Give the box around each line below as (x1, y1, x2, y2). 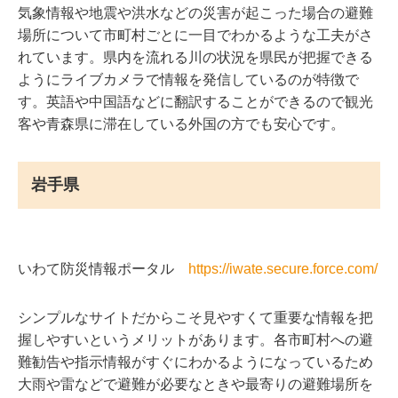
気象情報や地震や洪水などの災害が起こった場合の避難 (18, 5, 373, 20)
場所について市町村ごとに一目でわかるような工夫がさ (18, 28, 373, 43)
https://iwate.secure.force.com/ (188, 261, 378, 276)
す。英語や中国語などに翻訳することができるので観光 (18, 94, 373, 109)
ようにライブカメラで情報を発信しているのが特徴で (18, 72, 359, 87)
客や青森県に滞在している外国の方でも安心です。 (18, 116, 345, 131)
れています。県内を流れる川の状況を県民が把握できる (18, 50, 373, 65)
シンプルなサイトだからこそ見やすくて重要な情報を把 (18, 310, 373, 325)
